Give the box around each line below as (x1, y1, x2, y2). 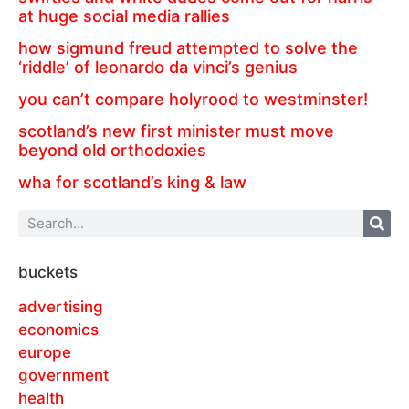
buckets (18, 262, 78, 281)
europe (18, 342, 71, 362)
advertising (18, 297, 103, 316)
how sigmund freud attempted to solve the (18, 37, 358, 58)
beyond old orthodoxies (18, 140, 206, 160)
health (18, 388, 64, 407)
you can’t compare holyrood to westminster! (18, 89, 368, 109)
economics (18, 320, 99, 339)
